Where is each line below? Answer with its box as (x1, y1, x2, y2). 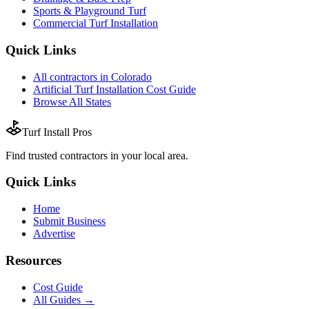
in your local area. (108, 149, 188, 161)
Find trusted (6, 149, 60, 161)
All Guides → (33, 293, 94, 306)
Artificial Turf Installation (33, 83, 143, 95)
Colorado (111, 70, 152, 83)
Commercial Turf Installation (33, 17, 158, 30)
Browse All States (33, 95, 111, 108)
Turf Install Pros (22, 126, 92, 138)
